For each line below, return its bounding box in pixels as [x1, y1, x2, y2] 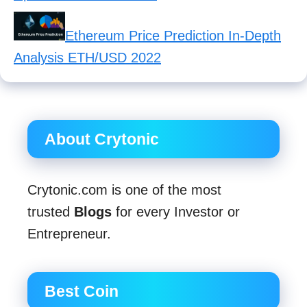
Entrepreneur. [27, 226, 111, 242]
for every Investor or [112, 204, 240, 220]
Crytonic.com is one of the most [27, 182, 221, 198]
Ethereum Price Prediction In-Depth [65, 28, 281, 44]
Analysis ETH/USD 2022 [14, 50, 161, 66]
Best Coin [45, 282, 119, 301]
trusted [27, 204, 74, 220]
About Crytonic [45, 130, 159, 149]
